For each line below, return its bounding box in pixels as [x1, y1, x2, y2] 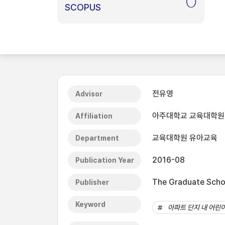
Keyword [75, 200, 105, 208]
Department [75, 134, 119, 142]
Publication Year [75, 156, 134, 164]
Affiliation [75, 112, 113, 120]
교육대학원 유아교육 [152, 133, 217, 143]
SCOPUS [65, 2, 101, 13]
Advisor [75, 90, 102, 98]
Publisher [75, 178, 109, 186]
